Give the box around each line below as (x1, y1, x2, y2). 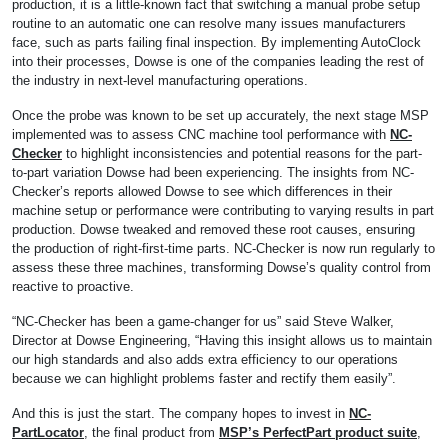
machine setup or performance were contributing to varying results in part (12, 203, 434, 218)
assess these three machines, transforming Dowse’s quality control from (12, 260, 431, 275)
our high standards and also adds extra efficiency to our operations (12, 352, 398, 367)
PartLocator (12, 425, 84, 440)
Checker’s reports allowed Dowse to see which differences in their (12, 184, 392, 199)
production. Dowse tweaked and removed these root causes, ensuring (12, 222, 415, 237)
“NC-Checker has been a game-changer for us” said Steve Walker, (12, 314, 394, 329)
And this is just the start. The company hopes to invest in (12, 406, 349, 421)
